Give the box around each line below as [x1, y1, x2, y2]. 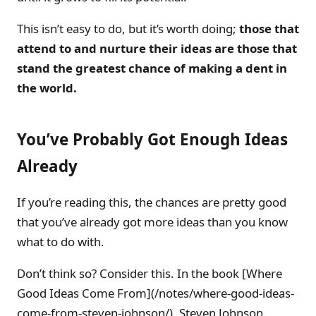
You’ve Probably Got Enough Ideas [17, 128, 288, 150]
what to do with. [17, 233, 104, 250]
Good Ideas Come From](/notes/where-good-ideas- [17, 285, 294, 302]
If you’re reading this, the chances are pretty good [17, 194, 286, 211]
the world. [17, 79, 77, 96]
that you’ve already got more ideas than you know [17, 214, 288, 231]
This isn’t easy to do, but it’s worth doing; [17, 20, 239, 37]
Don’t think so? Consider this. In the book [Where [17, 265, 282, 282]
